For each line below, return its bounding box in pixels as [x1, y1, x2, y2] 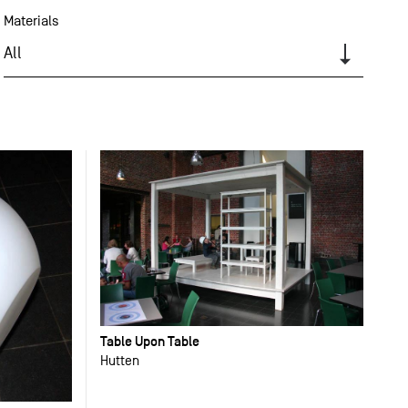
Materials [3, 13, 59, 29]
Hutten [100, 352, 140, 368]
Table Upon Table [100, 331, 200, 350]
